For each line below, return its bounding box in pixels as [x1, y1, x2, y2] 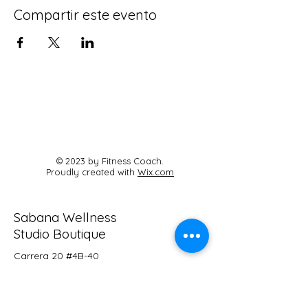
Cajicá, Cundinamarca [14, 264, 116, 276]
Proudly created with [46, 166, 137, 177]
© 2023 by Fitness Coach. [56, 155, 164, 166]
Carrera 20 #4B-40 [14, 250, 99, 262]
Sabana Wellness [14, 209, 117, 225]
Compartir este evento [14, 6, 157, 23]
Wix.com [137, 166, 174, 177]
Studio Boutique [14, 225, 106, 242]
